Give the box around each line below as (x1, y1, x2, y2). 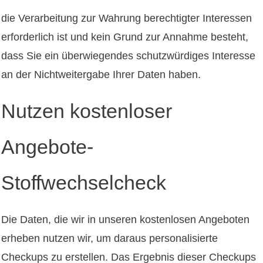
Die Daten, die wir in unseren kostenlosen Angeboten (1, 213, 249, 225)
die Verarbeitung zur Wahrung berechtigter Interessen (1, 12, 252, 24)
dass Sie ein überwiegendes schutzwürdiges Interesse (1, 49, 255, 62)
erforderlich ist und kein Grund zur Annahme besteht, (1, 31, 248, 43)
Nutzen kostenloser (1, 99, 172, 122)
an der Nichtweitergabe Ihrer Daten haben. (1, 68, 201, 80)
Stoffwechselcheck (1, 171, 166, 194)
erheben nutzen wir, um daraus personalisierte (1, 232, 218, 244)
